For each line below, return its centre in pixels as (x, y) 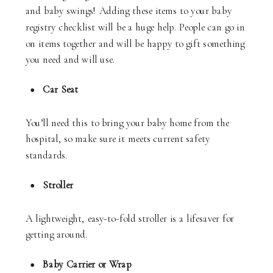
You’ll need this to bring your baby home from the (128, 123)
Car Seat (60, 89)
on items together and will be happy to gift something (135, 43)
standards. (47, 155)
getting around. (57, 234)
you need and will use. (70, 59)
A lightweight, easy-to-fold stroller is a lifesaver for (130, 218)
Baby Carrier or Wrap (87, 264)
